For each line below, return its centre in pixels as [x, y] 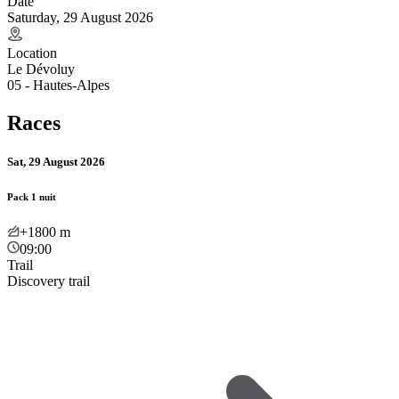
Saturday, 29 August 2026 [80, 17]
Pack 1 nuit [32, 196]
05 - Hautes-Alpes [58, 85]
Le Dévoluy [41, 69]
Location [32, 53]
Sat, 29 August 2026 [56, 161]
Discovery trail [49, 281]
